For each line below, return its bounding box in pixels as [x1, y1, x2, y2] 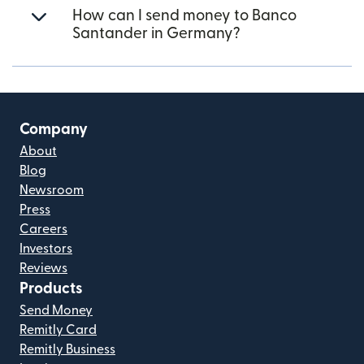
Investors [19, 242, 72, 255]
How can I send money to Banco [72, 8, 297, 24]
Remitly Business [19, 343, 115, 356]
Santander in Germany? [72, 26, 240, 41]
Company [19, 122, 88, 137]
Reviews [19, 262, 67, 275]
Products [19, 281, 83, 297]
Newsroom [19, 184, 84, 197]
